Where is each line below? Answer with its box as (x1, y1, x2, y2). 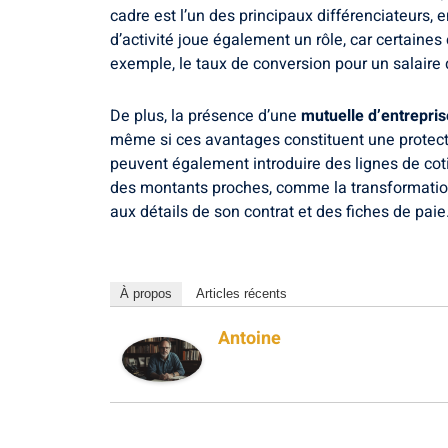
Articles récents (196, 285, 287, 301)
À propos (120, 285, 172, 301)
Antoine (218, 324, 281, 352)
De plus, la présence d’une (110, 103, 301, 128)
